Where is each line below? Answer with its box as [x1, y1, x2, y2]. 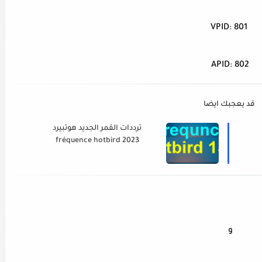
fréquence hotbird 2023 [55, 137, 139, 146]
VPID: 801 [211, 23, 247, 33]
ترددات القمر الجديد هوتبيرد [53, 125, 142, 133]
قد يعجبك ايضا [203, 101, 255, 109]
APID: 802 [211, 61, 249, 71]
